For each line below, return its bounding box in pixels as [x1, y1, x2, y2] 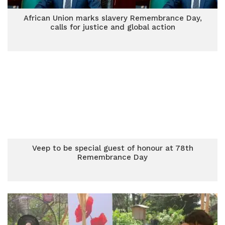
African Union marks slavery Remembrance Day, [23, 14, 202, 23]
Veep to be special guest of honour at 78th [32, 144, 193, 153]
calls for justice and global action [50, 23, 175, 32]
